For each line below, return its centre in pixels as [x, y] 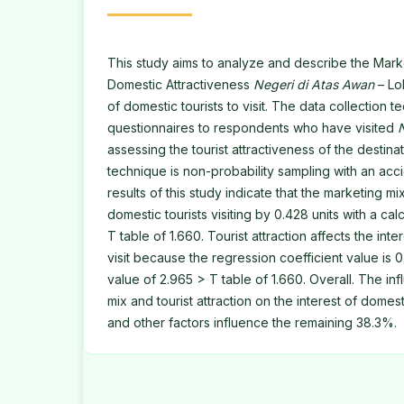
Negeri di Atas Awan [314, 85]
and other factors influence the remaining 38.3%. [252, 323]
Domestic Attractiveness [180, 85]
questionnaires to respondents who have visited [252, 128]
